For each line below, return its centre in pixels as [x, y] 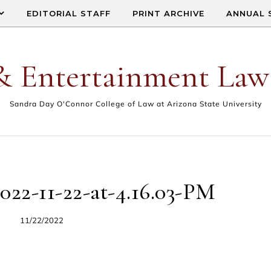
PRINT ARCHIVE [168, 13]
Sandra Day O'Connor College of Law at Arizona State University [135, 104]
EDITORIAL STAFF [69, 13]
